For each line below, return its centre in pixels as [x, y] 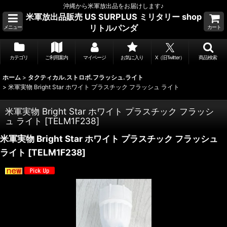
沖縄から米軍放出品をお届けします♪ [113, 6]
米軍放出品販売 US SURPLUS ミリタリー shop [113, 17]
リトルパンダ [113, 28]
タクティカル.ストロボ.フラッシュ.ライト [86, 77]
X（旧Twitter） [170, 57]
